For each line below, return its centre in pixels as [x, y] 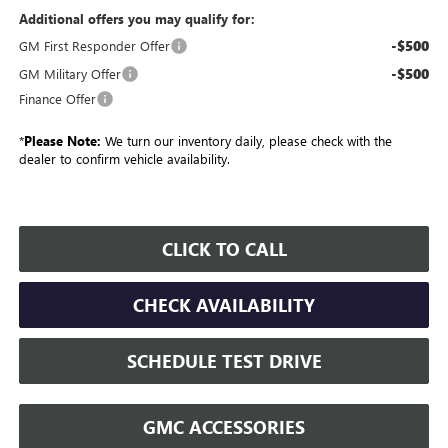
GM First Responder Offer [94, 45]
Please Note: [62, 140]
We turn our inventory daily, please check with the [246, 140]
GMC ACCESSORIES [224, 426]
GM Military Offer [69, 73]
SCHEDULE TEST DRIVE [224, 360]
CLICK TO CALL [224, 248]
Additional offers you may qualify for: [136, 18]
